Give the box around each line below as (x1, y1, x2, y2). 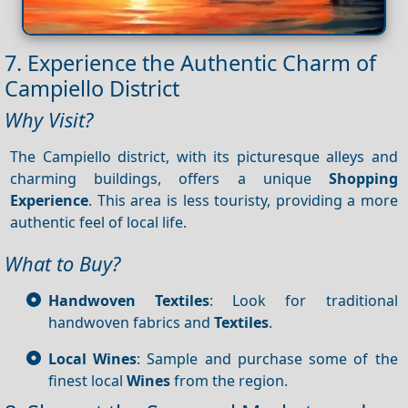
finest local (48, 370, 127, 391)
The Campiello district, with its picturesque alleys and (10, 146, 398, 167)
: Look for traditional (209, 290, 398, 311)
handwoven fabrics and (48, 311, 214, 332)
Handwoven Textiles (48, 290, 210, 311)
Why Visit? (5, 106, 93, 133)
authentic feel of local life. (10, 211, 188, 232)
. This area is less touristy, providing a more (88, 189, 398, 210)
